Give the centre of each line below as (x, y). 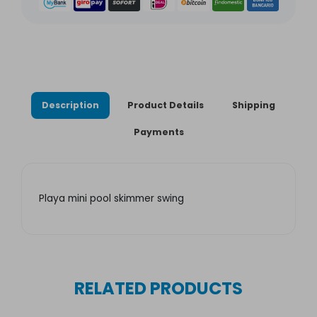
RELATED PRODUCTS (158, 289)
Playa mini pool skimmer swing (111, 199)
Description (70, 105)
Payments (158, 132)
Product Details (166, 105)
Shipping (254, 105)
